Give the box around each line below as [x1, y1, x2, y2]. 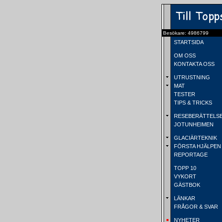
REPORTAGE [172, 152, 208, 158]
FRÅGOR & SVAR [172, 204, 218, 210]
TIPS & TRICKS [172, 100, 212, 106]
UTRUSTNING [172, 74, 210, 80]
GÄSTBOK [172, 182, 200, 188]
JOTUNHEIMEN [172, 121, 214, 127]
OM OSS [172, 53, 196, 58]
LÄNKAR [172, 195, 195, 201]
